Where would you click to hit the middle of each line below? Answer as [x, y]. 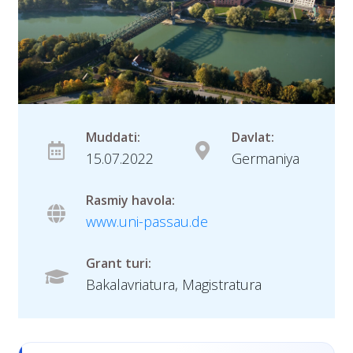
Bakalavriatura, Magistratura [174, 285]
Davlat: [253, 137]
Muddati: [113, 137]
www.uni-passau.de [147, 222]
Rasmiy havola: [130, 201]
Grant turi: [119, 264]
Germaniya [266, 159]
